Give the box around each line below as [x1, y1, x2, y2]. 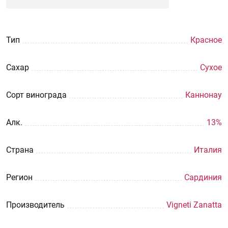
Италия [194, 145, 222, 155]
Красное [190, 35, 222, 45]
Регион [6, 173, 33, 182]
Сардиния [184, 173, 222, 182]
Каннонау [185, 90, 222, 100]
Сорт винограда [6, 90, 67, 100]
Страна [6, 145, 34, 155]
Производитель [6, 200, 65, 210]
